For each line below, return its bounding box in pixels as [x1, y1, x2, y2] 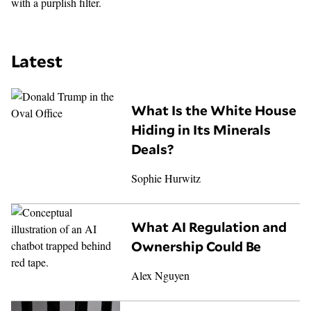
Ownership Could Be [131, 239, 262, 255]
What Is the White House [131, 103, 297, 119]
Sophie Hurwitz [131, 171, 201, 186]
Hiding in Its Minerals [131, 122, 271, 138]
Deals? [131, 142, 174, 158]
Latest [11, 51, 62, 72]
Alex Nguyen [131, 268, 190, 283]
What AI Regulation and [131, 219, 287, 235]
